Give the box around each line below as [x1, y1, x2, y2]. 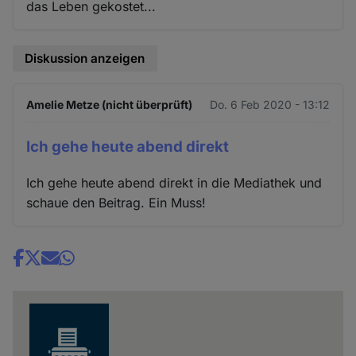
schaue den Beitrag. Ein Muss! [26, 195, 207, 211]
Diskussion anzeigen [25, 50, 145, 66]
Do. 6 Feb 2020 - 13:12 [209, 98, 330, 112]
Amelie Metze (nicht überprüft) [26, 98, 193, 112]
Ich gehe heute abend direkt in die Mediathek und [26, 175, 323, 192]
